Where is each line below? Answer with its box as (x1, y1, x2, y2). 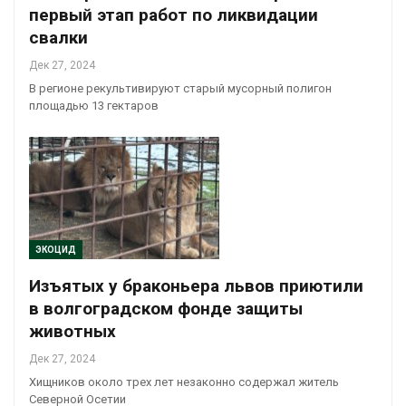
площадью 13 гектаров (29, 99, 159, 113)
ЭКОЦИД (35, 244, 76, 255)
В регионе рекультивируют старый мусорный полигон (29, 82, 332, 96)
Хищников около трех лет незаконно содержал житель (29, 374, 339, 389)
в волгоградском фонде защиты (29, 297, 303, 319)
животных (29, 320, 116, 342)
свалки (29, 27, 88, 49)
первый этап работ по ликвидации (29, 5, 318, 26)
